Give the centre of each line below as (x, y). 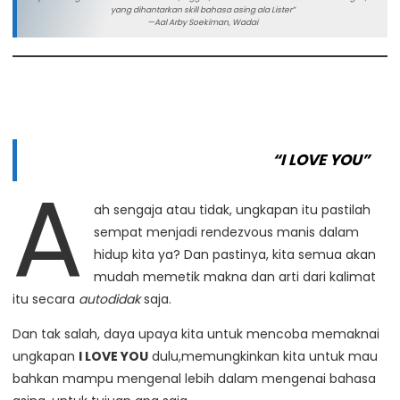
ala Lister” (275, 10)
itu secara (46, 299)
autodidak (111, 299)
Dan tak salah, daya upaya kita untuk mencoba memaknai (196, 334)
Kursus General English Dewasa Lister (120, 111)
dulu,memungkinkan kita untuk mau (263, 356)
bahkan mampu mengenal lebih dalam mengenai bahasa (194, 379)
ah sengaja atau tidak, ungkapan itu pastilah (232, 210)
